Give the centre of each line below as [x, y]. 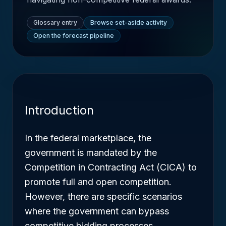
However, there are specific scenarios [103, 196]
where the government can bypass [97, 211]
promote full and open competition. [98, 182]
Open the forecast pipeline [74, 36]
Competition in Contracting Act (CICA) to [111, 167]
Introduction [59, 110]
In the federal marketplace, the [88, 138]
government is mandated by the [91, 153]
